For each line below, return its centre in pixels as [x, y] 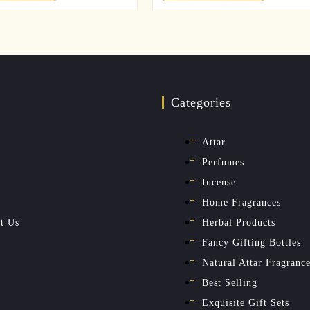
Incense [219, 182]
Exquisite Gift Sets [246, 302]
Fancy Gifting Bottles [252, 242]
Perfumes [223, 162]
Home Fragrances [241, 202]
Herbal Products [239, 222]
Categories [201, 102]
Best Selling [230, 282]
